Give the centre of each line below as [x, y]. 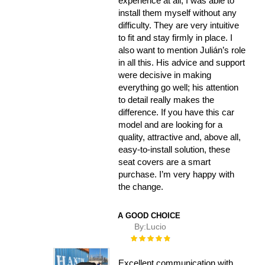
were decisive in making [165, 75]
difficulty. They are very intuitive [179, 25]
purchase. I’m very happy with [177, 174]
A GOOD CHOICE [149, 216]
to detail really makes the [167, 100]
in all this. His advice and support [182, 63]
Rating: [142, 237]
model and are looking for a [171, 125]
